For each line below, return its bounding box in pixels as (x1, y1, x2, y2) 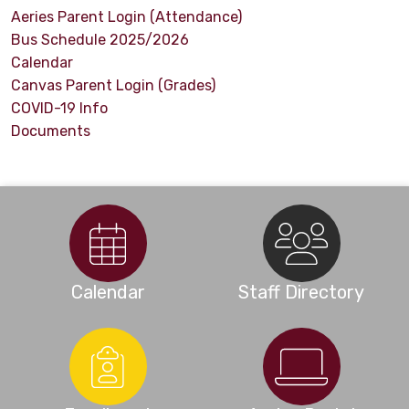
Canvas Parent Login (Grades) (11, 77, 215, 95)
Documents (11, 122, 90, 141)
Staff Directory (238, 281, 364, 304)
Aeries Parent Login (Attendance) (11, 8, 242, 26)
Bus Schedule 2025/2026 (11, 31, 189, 49)
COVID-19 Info (11, 100, 108, 118)
